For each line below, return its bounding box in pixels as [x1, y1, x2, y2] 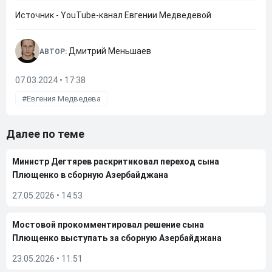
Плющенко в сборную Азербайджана [12, 170, 168, 180]
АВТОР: [39, 47, 69, 56]
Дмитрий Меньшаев [69, 46, 151, 56]
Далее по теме [6, 127, 84, 140]
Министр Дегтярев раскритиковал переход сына [12, 157, 219, 166]
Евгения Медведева [27, 94, 101, 103]
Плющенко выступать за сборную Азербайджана [12, 233, 222, 243]
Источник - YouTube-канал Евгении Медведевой [15, 10, 211, 20]
